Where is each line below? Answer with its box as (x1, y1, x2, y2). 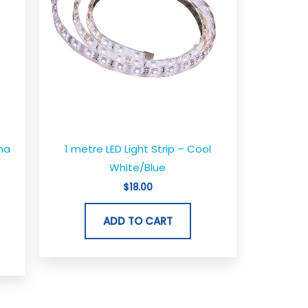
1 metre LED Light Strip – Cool (64, 141, 211, 156)
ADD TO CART (102, 214, 173, 229)
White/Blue (109, 159, 166, 175)
